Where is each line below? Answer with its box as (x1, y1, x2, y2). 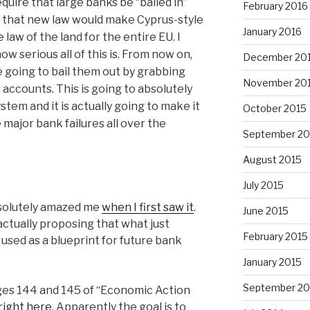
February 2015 (242, 230, 308, 243)
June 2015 (242, 205, 289, 217)
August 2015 (242, 154, 302, 166)
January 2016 (242, 26, 302, 38)
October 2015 (242, 102, 307, 115)
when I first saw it (102, 201, 194, 215)
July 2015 (242, 179, 284, 192)
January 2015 (242, 256, 302, 268)
